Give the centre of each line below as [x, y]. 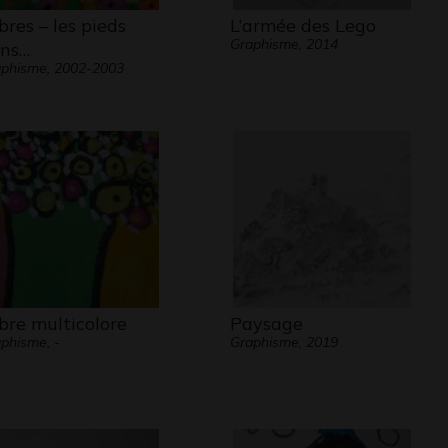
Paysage [266, 323]
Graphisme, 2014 [283, 44]
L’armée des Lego [302, 25]
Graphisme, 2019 [283, 342]
